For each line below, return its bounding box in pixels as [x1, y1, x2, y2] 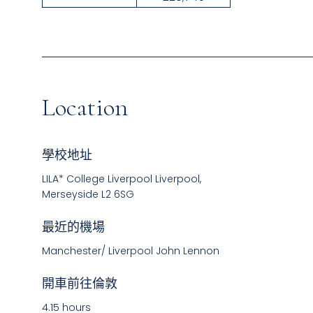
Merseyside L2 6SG [42, 187, 134, 201]
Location [42, 92, 128, 122]
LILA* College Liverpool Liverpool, [42, 172, 201, 186]
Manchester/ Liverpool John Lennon [42, 244, 219, 258]
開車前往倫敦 [42, 275, 117, 292]
